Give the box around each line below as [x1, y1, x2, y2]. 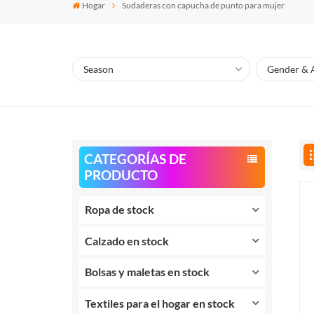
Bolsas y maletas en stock [85, 265, 210, 279]
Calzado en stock [85, 233, 170, 247]
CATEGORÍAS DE [83, 151, 186, 168]
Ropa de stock [85, 203, 155, 217]
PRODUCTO [83, 167, 158, 184]
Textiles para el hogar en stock [85, 296, 235, 310]
